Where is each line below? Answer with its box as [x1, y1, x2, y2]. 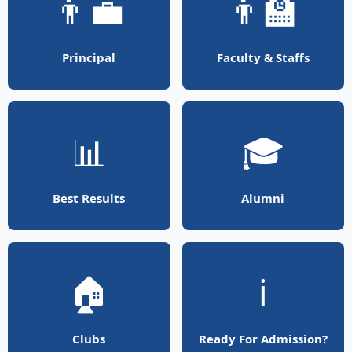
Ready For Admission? [198, 330, 328, 346]
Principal [62, 49, 116, 65]
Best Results [53, 189, 126, 206]
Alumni [241, 189, 285, 206]
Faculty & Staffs [216, 49, 310, 65]
